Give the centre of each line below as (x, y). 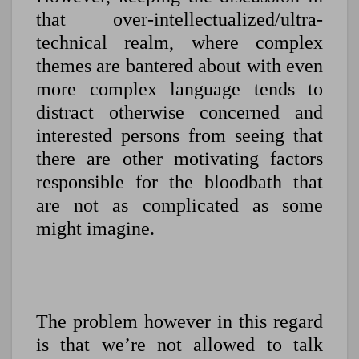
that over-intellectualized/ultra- (179, 20)
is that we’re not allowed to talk (179, 345)
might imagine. (95, 229)
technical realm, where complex (179, 43)
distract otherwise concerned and (179, 113)
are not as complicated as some (179, 206)
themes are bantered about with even (179, 66)
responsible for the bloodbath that (179, 182)
